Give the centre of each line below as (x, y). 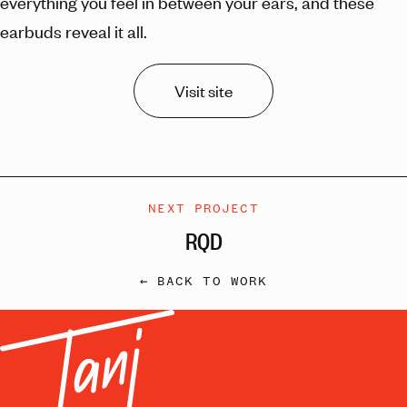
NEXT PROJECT (203, 209)
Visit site (203, 90)
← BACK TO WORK (203, 282)
